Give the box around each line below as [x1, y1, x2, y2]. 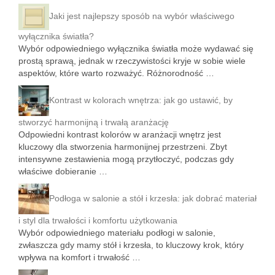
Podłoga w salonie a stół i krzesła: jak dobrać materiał [49, 193, 257, 204]
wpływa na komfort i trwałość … [18, 252, 141, 263]
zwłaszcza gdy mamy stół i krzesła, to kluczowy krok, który [18, 240, 244, 250]
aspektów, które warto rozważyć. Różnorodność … [18, 68, 214, 79]
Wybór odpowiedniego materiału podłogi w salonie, [18, 228, 215, 238]
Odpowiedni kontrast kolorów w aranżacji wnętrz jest [18, 130, 221, 140]
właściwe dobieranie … [18, 166, 107, 177]
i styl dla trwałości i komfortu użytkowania [18, 215, 177, 226]
